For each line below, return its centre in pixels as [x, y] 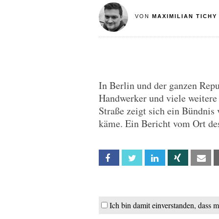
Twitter [152, 158]
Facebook [133, 158]
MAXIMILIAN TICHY [184, 16]
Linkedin [175, 158]
